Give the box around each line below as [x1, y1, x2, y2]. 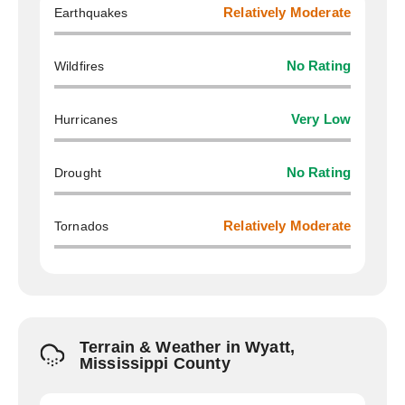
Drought [54, 165, 102, 180]
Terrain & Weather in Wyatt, [80, 338, 296, 356]
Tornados [54, 219, 109, 233]
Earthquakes [54, 5, 128, 20]
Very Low [290, 112, 351, 127]
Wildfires [54, 59, 105, 73]
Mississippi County [80, 354, 231, 372]
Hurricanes [54, 112, 118, 127]
